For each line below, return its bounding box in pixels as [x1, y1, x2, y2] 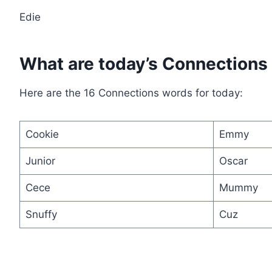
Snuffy [25, 208, 57, 220]
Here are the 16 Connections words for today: [19, 86, 243, 99]
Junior [25, 154, 55, 167]
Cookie [25, 127, 59, 140]
